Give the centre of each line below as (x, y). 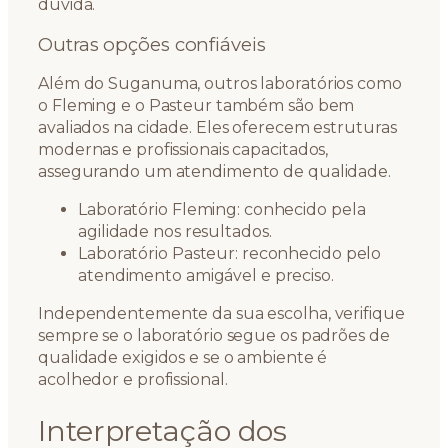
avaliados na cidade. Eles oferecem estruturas (217, 128)
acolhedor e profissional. (133, 380)
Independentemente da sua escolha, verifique (221, 314)
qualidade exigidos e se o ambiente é (183, 358)
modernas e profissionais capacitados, (183, 150)
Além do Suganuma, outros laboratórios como (220, 84)
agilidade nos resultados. (175, 232)
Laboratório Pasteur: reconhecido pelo (230, 254)
